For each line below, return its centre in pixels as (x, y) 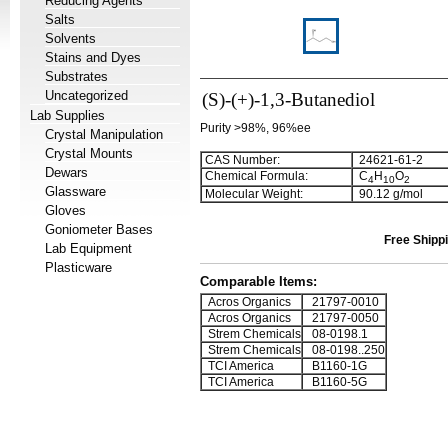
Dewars (66, 172)
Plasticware (78, 267)
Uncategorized (86, 95)
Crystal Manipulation (104, 134)
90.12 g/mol (388, 194)
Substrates (76, 76)
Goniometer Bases (99, 229)
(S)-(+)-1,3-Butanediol (288, 99)
